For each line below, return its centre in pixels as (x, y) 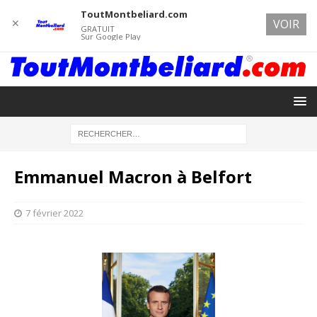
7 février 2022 (54, 213)
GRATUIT (97, 29)
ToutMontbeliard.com (134, 14)
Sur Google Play (110, 36)
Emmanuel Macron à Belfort (133, 176)
